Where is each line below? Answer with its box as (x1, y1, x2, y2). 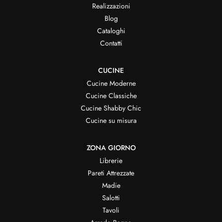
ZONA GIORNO (86, 143, 136, 153)
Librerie (100, 156, 122, 166)
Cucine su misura (85, 115, 137, 126)
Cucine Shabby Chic (81, 103, 141, 113)
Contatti (100, 38, 122, 49)
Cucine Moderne (86, 78, 136, 89)
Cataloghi (97, 26, 125, 36)
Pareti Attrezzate (107, 168, 134, 178)
